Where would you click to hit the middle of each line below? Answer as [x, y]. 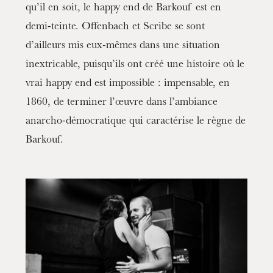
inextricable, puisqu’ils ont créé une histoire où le [135, 66]
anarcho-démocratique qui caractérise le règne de [136, 122]
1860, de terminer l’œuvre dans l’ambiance [122, 103]
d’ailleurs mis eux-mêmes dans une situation [123, 47]
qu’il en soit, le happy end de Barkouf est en [124, 9]
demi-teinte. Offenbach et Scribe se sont [115, 28]
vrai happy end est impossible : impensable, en [128, 84]
